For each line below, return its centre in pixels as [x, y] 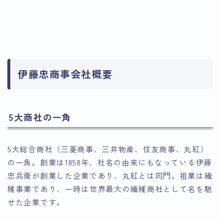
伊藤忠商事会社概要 [65, 74]
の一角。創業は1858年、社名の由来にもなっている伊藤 [110, 162]
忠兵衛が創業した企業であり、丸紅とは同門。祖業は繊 [110, 176]
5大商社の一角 [40, 117]
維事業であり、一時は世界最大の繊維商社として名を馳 [110, 189]
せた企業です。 [36, 202]
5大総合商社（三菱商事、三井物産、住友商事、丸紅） [108, 149]
